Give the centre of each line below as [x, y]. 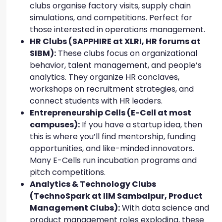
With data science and [165, 208]
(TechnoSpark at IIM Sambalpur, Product [116, 196]
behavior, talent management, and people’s [116, 65]
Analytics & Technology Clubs [93, 184]
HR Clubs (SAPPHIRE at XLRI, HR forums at [115, 42]
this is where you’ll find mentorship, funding [113, 137]
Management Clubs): [75, 208]
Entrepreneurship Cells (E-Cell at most [111, 113]
